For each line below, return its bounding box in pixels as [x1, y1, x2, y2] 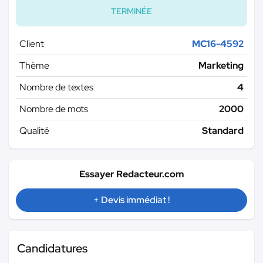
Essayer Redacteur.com [79, 168, 184, 181]
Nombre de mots [19, 103, 88, 116]
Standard [202, 124, 244, 137]
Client [19, 38, 44, 50]
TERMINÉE [111, 6, 152, 17]
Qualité [19, 124, 49, 137]
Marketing [198, 59, 244, 72]
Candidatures [17, 241, 87, 257]
